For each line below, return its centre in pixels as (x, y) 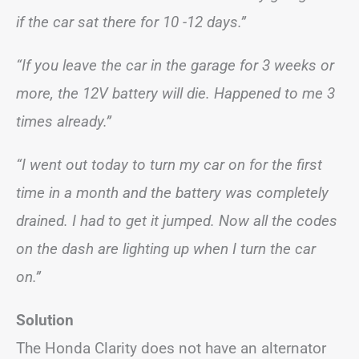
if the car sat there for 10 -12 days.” (131, 22)
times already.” (64, 121)
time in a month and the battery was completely (172, 192)
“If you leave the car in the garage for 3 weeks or (175, 65)
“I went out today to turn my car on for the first (169, 164)
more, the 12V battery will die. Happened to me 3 (175, 93)
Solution (45, 320)
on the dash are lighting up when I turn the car (166, 248)
